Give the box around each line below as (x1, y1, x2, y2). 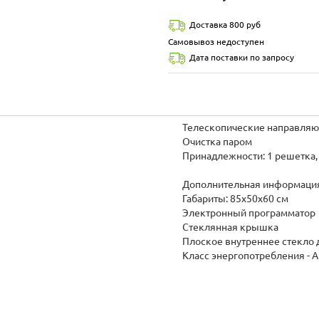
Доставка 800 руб (189, 19, 261, 29)
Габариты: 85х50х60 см (182, 192, 289, 204)
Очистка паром (182, 135, 253, 147)
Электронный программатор (182, 206, 316, 219)
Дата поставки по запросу (189, 52, 294, 62)
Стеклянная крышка (182, 221, 279, 233)
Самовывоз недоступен (168, 36, 264, 46)
